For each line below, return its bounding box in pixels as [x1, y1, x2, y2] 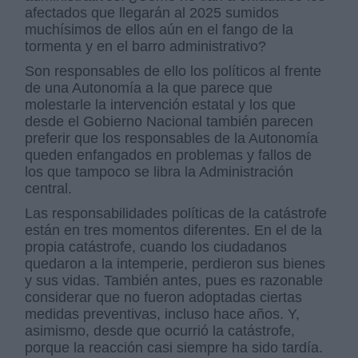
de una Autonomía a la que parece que [25, 80, 273, 96]
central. [25, 181, 73, 197]
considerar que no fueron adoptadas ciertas [25, 289, 303, 305]
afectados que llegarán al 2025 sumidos [25, 5, 280, 21]
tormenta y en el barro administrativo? [25, 38, 267, 54]
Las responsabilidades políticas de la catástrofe [25, 205, 328, 221]
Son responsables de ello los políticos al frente [25, 63, 322, 79]
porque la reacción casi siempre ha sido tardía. [25, 340, 324, 356]
